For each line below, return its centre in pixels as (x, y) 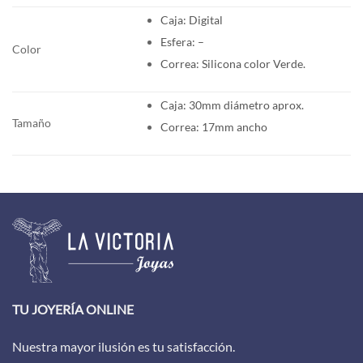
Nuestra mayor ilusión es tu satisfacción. (124, 347)
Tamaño (32, 123)
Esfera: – (182, 41)
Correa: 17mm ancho (214, 126)
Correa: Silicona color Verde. (233, 63)
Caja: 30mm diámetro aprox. (232, 105)
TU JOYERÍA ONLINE (73, 310)
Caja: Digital (191, 20)
